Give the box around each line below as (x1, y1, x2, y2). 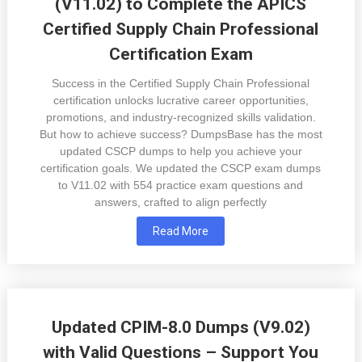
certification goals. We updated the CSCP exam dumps (40, 162, 322, 175)
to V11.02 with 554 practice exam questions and (58, 179, 304, 192)
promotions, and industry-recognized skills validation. (45, 111, 316, 124)
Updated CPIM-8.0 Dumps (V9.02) (51, 318, 310, 338)
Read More (153, 225, 209, 238)
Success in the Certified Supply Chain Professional (52, 77, 310, 90)
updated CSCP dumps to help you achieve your (59, 145, 302, 158)
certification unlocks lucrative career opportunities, (53, 94, 309, 107)
